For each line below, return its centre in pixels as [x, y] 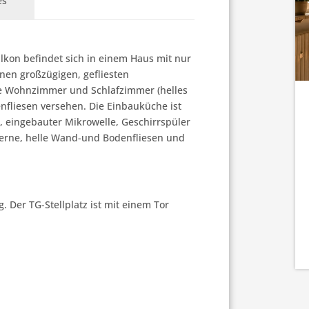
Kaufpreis [99, 68]
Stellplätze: [248, 29]
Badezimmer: [109, 29]
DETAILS [217, 76]
